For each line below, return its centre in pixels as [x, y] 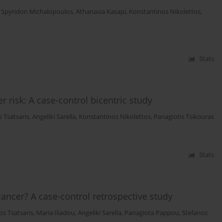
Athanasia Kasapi [101, 12]
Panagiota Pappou [152, 213]
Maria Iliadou [55, 213]
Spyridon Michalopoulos [37, 12]
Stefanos [195, 213]
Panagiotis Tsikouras [184, 117]
